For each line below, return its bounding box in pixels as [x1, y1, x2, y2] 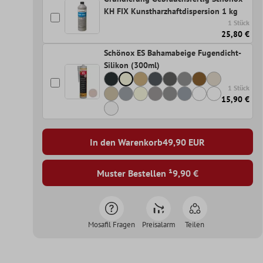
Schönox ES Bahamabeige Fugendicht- [103, 48, 241, 59]
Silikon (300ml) [103, 60, 160, 71]
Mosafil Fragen [87, 220, 135, 230]
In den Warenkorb [90, 136, 163, 148]
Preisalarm [141, 220, 176, 230]
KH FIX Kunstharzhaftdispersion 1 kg [103, 6, 238, 17]
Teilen [185, 220, 205, 230]
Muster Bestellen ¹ [96, 167, 173, 179]
